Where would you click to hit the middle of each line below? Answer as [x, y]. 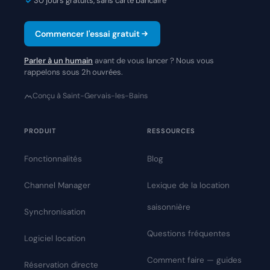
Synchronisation [55, 212]
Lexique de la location [188, 186]
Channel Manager [57, 186]
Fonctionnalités [53, 159]
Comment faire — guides [194, 260]
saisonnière [169, 207]
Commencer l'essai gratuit [87, 34]
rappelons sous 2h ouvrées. [74, 72]
